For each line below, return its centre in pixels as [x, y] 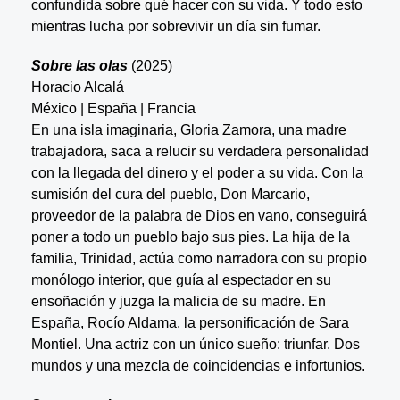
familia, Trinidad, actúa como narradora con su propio [199, 258]
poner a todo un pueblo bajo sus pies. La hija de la [190, 237]
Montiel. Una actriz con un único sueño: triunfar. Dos [195, 344]
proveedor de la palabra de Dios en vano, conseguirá [199, 215]
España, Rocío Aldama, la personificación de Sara [190, 322]
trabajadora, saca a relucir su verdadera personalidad [200, 151]
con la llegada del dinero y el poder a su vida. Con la [197, 172]
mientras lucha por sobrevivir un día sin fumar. [175, 26]
